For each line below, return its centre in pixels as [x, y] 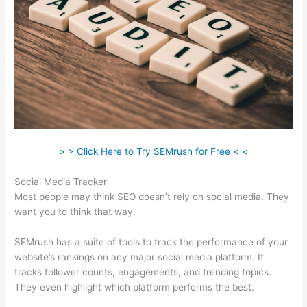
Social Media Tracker [61, 181]
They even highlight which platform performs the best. [135, 287]
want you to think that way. [75, 211]
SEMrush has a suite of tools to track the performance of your [151, 242]
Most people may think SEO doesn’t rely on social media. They [152, 196]
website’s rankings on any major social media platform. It [139, 257]
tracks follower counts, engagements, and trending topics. [143, 272]
